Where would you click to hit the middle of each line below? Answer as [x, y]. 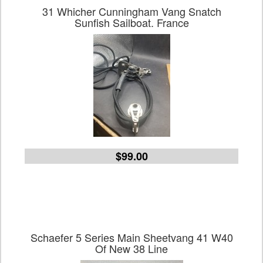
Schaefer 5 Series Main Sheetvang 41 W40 [131, 237]
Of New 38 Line [131, 248]
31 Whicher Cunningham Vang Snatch [131, 11]
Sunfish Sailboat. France [131, 22]
